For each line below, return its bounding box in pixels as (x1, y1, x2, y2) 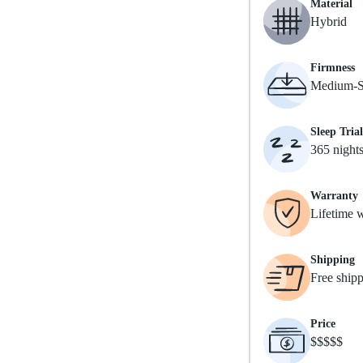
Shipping (310, 254, 355, 266)
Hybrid (310, 15, 347, 28)
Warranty (310, 190, 358, 202)
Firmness (310, 62, 355, 74)
